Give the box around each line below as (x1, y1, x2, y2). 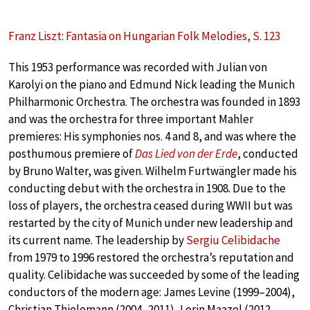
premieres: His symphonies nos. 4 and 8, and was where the (8, 128, 296, 144)
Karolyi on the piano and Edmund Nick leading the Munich (8, 76, 295, 92)
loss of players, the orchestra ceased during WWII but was (8, 197, 293, 213)
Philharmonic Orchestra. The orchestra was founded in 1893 (8, 93, 300, 109)
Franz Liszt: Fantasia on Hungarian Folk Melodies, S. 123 (8, 28, 280, 44)
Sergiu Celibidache (186, 232, 280, 248)
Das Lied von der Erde (135, 145, 237, 161)
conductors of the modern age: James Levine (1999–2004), (8, 284, 295, 300)
